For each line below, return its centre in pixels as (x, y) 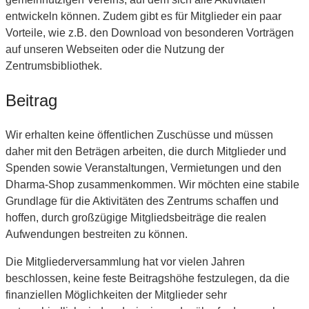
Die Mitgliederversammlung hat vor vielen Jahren (125, 261)
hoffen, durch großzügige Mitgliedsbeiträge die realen (136, 217)
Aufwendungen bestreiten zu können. (97, 234)
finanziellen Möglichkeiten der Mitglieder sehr (116, 295)
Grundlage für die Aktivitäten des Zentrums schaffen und (142, 201)
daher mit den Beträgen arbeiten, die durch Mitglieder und (146, 151)
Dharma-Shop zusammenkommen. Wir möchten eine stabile (152, 184)
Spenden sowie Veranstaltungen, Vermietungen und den (143, 168)
